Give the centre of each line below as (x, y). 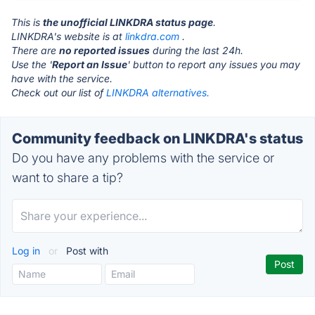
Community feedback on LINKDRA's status (157, 139)
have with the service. (62, 78)
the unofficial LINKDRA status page (128, 22)
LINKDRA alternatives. (158, 92)
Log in (27, 251)
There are (35, 50)
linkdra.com (152, 36)
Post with (86, 251)
